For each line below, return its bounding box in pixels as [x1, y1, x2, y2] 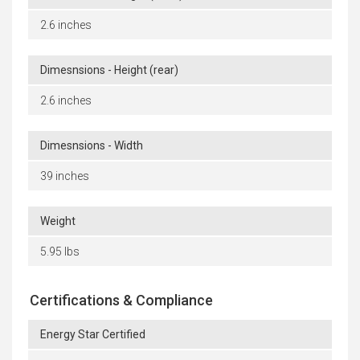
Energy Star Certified [40, 328, 145, 342]
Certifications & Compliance [30, 292, 213, 309]
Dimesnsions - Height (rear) [40, 63, 178, 77]
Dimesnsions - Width [40, 139, 143, 153]
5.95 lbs [40, 245, 80, 259]
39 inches [40, 170, 89, 183]
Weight [40, 215, 76, 228]
